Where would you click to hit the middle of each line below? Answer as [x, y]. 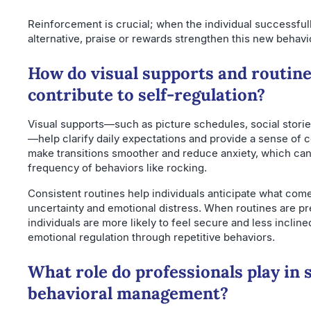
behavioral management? [128, 293]
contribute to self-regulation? [146, 94]
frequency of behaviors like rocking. [117, 167]
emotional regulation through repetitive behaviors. [151, 237]
